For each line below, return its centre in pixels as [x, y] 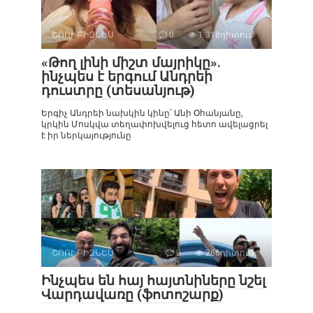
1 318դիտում [225, 35]
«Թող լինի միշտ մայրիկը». [131, 62]
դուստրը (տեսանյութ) [118, 90]
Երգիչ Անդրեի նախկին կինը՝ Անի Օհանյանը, [142, 113]
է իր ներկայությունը [86, 135]
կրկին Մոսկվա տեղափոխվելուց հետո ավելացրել [154, 124]
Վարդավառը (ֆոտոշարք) [132, 294]
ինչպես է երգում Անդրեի [127, 76]
